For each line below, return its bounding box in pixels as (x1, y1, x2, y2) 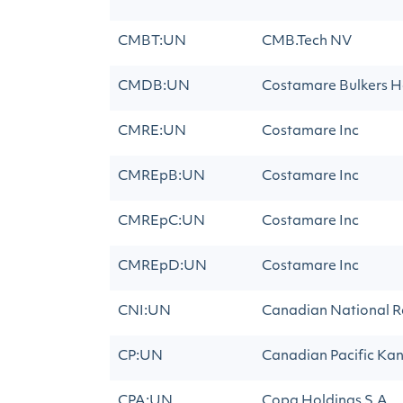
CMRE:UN (118, 125, 186, 139)
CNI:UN (118, 305, 171, 318)
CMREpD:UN (118, 260, 207, 273)
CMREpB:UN (118, 170, 205, 184)
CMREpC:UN (118, 215, 205, 228)
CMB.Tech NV (262, 35, 352, 49)
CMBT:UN (118, 35, 186, 49)
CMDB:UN (118, 80, 190, 94)
